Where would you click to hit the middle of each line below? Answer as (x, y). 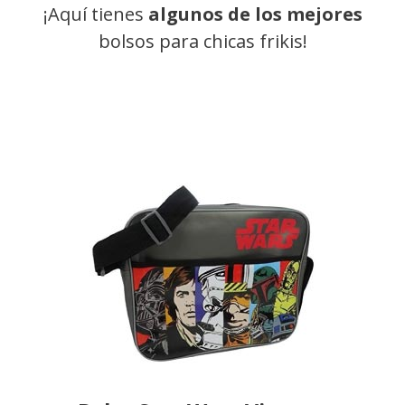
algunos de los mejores (255, 14)
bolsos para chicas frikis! (202, 42)
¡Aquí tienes (95, 14)
